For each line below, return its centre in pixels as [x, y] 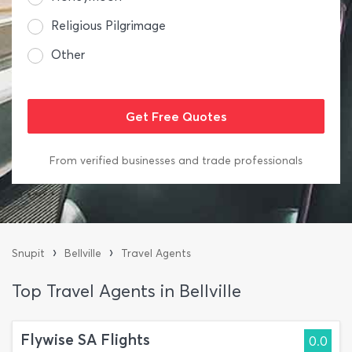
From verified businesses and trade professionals [176, 161]
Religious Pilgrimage [108, 26]
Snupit [28, 253]
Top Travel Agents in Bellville [126, 291]
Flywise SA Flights [85, 340]
